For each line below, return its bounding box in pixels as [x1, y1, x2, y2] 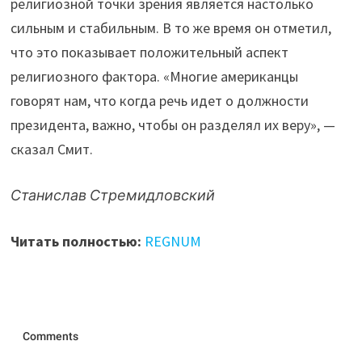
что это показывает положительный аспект [11, 43, 289, 62]
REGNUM [145, 232, 202, 251]
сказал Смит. [11, 140, 94, 159]
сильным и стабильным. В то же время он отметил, [11, 19, 332, 38]
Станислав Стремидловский [11, 186, 216, 205]
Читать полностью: [11, 232, 142, 251]
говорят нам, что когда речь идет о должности [11, 91, 309, 111]
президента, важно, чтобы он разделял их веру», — [11, 116, 336, 135]
